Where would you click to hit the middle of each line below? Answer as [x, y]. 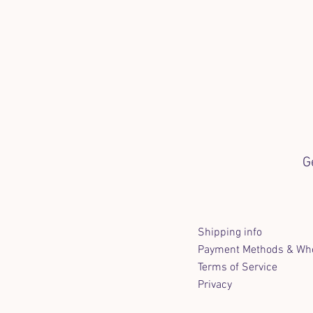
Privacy [215, 285]
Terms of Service [238, 268]
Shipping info [230, 233]
